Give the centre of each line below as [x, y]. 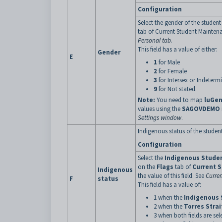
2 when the [169, 206]
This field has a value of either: [178, 49]
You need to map [180, 100]
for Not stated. [178, 89]
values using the [160, 109]
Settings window [160, 118]
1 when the [169, 197]
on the [146, 167]
